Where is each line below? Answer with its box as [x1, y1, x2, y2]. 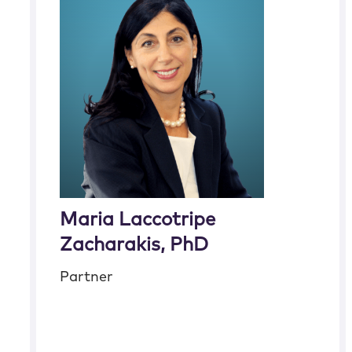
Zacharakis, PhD [60, 236, 209, 255]
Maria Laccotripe [60, 211, 216, 229]
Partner [60, 270, 114, 284]
